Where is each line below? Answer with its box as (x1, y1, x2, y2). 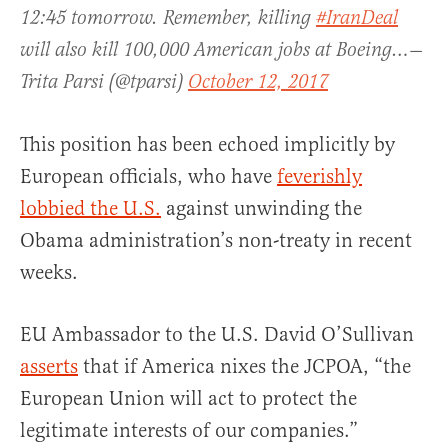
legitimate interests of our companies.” (20, 418, 358, 444)
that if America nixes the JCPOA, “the (78, 354, 411, 380)
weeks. (20, 260, 78, 286)
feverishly (277, 164, 362, 190)
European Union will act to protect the (20, 386, 357, 412)
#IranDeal (316, 6, 398, 32)
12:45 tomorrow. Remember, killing (20, 6, 316, 32)
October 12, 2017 (188, 70, 328, 96)
